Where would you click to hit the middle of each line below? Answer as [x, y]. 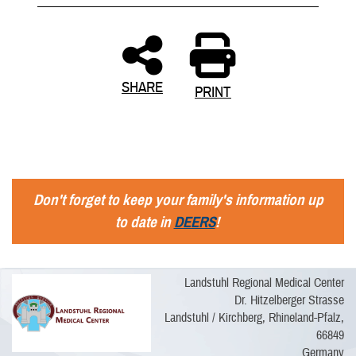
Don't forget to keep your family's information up [178, 199]
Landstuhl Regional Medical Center [264, 282]
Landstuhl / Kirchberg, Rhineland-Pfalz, [254, 317]
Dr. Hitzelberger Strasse [289, 300]
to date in [144, 222]
